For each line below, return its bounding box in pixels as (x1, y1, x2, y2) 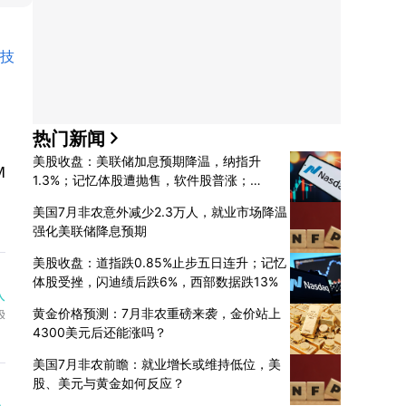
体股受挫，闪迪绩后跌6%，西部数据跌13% (33, 274, 278, 289)
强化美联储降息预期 (33, 223, 147, 238)
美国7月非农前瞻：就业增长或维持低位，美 (33, 356, 281, 372)
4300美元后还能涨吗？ (33, 324, 167, 340)
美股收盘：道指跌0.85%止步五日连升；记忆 (33, 255, 286, 270)
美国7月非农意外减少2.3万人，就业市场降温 (33, 204, 287, 219)
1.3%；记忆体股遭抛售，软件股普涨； (33, 172, 250, 188)
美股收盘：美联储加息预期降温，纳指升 (33, 153, 261, 169)
